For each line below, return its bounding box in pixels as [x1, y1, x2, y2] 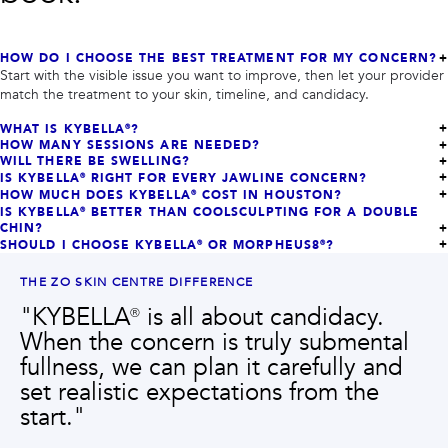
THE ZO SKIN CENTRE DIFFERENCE [20, 274, 254, 290]
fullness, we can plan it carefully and [20, 351, 403, 384]
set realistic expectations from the [20, 376, 379, 409]
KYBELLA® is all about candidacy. [32, 301, 384, 334]
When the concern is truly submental [20, 326, 409, 359]
